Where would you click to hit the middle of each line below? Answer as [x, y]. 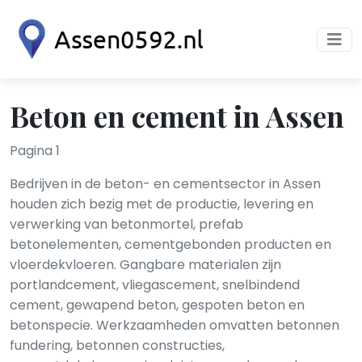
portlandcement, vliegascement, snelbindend [155, 285]
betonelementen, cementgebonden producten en [170, 244]
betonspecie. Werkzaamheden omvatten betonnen [175, 325]
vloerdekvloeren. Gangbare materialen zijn [145, 265]
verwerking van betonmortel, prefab [126, 224]
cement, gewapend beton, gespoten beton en [157, 305]
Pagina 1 [35, 151]
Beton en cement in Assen [177, 116]
